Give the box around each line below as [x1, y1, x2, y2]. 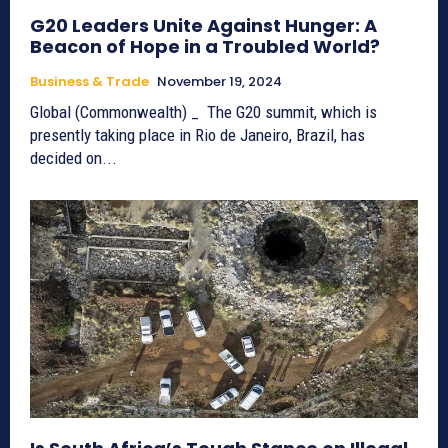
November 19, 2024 [157, 72, 282, 92]
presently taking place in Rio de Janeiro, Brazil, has [30, 125, 365, 146]
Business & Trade [30, 72, 149, 92]
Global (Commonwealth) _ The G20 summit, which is [30, 102, 377, 123]
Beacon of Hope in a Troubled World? [30, 34, 380, 60]
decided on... [30, 148, 117, 169]
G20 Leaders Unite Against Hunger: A [30, 13, 377, 39]
